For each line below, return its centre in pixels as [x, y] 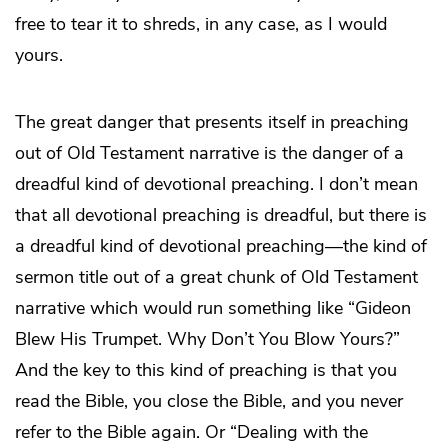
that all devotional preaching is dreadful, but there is [221, 214]
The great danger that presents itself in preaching [212, 121]
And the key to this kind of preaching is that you [206, 369]
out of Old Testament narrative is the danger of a [209, 152]
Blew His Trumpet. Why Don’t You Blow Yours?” [207, 338]
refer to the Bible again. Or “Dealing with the [191, 431]
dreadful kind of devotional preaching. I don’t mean [216, 183]
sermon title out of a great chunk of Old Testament [216, 276]
